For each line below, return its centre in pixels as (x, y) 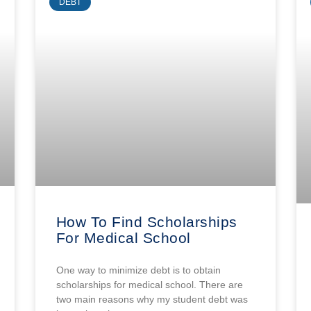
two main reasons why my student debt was (152, 299)
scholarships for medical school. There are (149, 284)
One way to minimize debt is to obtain (138, 270)
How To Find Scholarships (146, 221)
